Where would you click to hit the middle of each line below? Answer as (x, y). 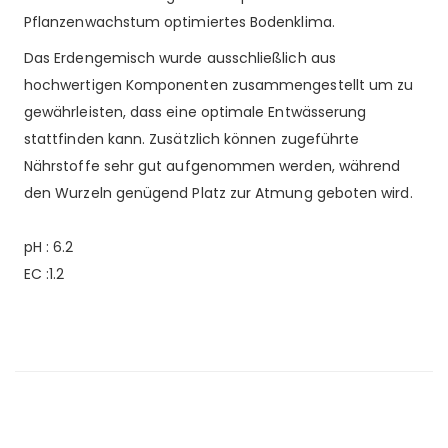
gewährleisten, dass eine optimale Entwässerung (195, 112)
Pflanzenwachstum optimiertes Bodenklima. (179, 22)
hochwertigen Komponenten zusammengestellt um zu (219, 85)
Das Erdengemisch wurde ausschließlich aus (180, 58)
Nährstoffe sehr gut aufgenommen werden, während (212, 166)
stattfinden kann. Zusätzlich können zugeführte (192, 139)
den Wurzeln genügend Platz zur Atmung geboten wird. (218, 193)
